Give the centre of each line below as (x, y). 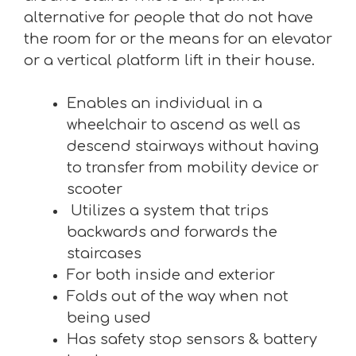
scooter (95, 190)
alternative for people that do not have (168, 18)
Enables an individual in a (164, 104)
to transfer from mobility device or (193, 168)
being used (109, 318)
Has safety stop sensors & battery (192, 340)
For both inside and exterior (171, 275)
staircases (104, 254)
